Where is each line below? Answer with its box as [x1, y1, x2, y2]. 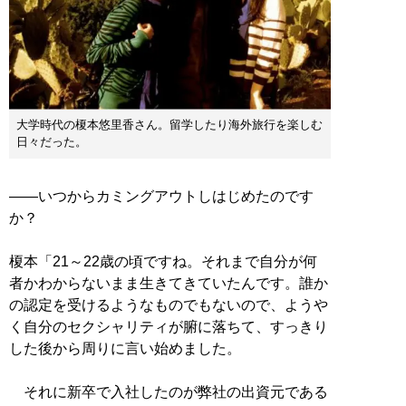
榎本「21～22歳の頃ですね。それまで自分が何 [9, 254, 317, 270]
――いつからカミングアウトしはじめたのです [9, 188, 314, 205]
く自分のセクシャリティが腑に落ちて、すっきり [9, 319, 328, 335]
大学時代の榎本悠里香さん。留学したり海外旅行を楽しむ [16, 118, 323, 132]
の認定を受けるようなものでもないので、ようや [9, 297, 328, 314]
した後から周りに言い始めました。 [9, 341, 241, 357]
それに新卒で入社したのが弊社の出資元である [9, 384, 328, 401]
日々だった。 [16, 135, 87, 150]
